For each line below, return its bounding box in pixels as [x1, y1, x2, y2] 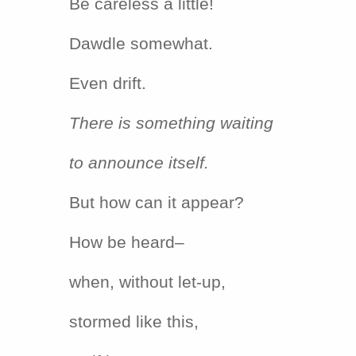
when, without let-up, [69, 272, 226, 292]
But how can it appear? [69, 192, 244, 212]
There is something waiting [69, 113, 273, 133]
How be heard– [69, 232, 184, 252]
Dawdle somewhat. [69, 33, 213, 53]
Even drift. [69, 73, 146, 93]
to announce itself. [69, 153, 209, 172]
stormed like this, [69, 311, 199, 331]
